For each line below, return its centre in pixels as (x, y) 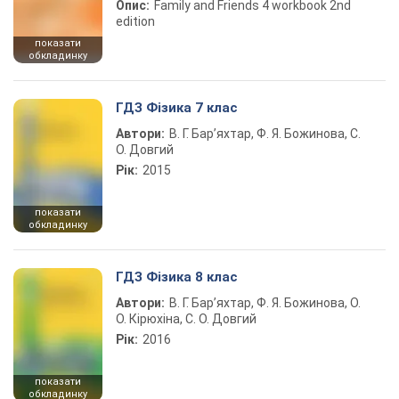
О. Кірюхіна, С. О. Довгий (186, 319)
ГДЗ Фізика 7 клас (177, 108)
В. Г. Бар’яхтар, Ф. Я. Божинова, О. (265, 303)
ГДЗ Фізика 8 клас (177, 277)
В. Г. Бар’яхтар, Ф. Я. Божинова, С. (265, 134)
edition (135, 21)
